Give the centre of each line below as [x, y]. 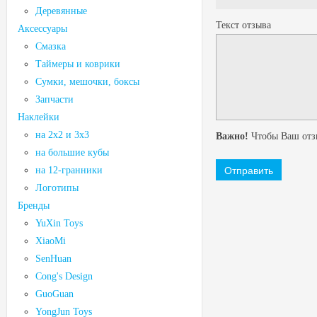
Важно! [232, 136]
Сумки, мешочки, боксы [87, 82]
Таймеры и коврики [78, 64]
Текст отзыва [243, 25]
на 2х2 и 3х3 [62, 135]
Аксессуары [42, 29]
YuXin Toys [59, 223]
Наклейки [39, 117]
